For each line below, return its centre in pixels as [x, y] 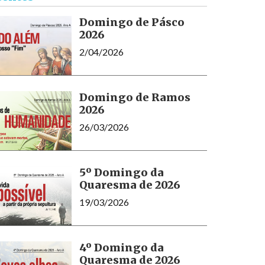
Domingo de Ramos [135, 97]
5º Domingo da [121, 172]
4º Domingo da [121, 247]
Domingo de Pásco [132, 22]
